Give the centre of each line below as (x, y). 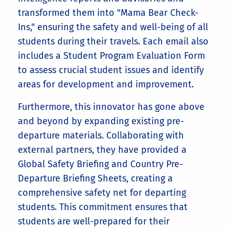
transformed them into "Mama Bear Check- (108, 13)
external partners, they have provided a (102, 150)
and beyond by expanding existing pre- (101, 121)
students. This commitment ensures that (103, 207)
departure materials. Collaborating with (101, 135)
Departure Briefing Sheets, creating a (95, 178)
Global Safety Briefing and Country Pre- (100, 164)
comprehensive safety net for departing (102, 193)
